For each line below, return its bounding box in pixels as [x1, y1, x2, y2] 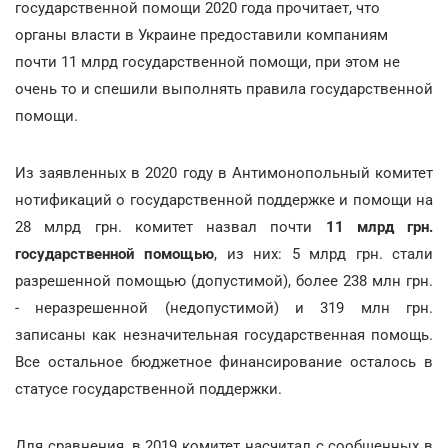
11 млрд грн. [325, 218, 433, 236]
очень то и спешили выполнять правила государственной [15, 80, 433, 98]
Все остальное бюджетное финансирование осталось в [15, 353, 433, 371]
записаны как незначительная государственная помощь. [15, 326, 433, 344]
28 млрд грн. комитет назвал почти [15, 218, 326, 236]
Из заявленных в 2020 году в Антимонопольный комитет [15, 164, 433, 182]
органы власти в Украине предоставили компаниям [15, 26, 388, 44]
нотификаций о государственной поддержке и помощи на [15, 191, 433, 209]
